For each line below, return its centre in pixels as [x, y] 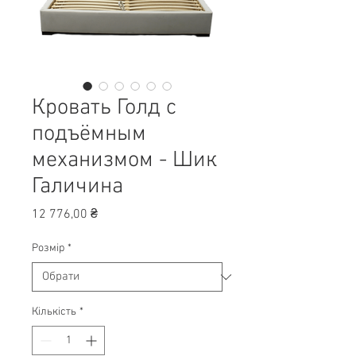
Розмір [48, 249]
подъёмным [89, 135]
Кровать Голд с [104, 108]
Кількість [54, 312]
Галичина [77, 187]
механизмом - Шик [124, 161]
